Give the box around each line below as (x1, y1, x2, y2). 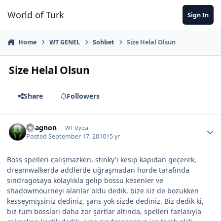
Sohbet (93, 38, 114, 47)
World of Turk (7, 8, 64, 21)
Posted (26, 132, 49, 141)
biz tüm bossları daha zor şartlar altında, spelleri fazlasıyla (7, 207, 201, 217)
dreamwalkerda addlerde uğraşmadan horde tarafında (7, 165, 189, 175)
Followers (66, 91, 100, 101)
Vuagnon (26, 122, 57, 132)
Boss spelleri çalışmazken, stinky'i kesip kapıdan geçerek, (7, 155, 196, 165)
